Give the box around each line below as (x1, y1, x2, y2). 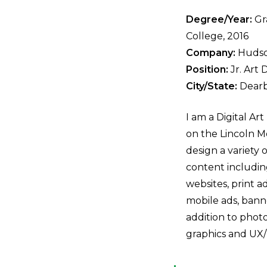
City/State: (186, 80, 237, 92)
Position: (186, 64, 228, 75)
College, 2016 (186, 30, 249, 42)
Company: (186, 47, 238, 58)
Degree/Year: (186, 14, 252, 25)
